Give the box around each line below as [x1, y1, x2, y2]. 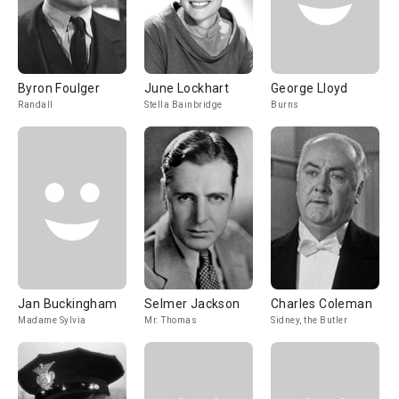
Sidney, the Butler [271, 315, 347, 325]
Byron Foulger [18, 81, 101, 95]
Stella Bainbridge [144, 100, 223, 110]
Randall [18, 100, 53, 110]
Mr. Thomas [144, 315, 197, 325]
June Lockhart [144, 81, 230, 95]
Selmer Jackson [144, 297, 240, 311]
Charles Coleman [271, 297, 372, 311]
